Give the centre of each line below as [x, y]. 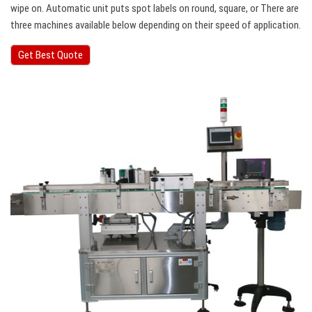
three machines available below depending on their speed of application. [156, 25]
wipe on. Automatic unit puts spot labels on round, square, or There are [155, 9]
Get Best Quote [50, 55]
